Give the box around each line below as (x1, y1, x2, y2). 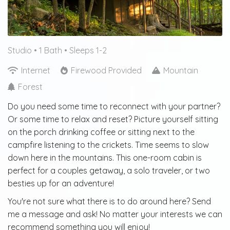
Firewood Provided (69, 65, 144, 75)
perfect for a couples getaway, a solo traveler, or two (8, 165, 210, 176)
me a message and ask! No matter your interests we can (8, 208, 222, 219)
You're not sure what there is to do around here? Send (8, 196, 211, 206)
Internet (19, 65, 52, 75)
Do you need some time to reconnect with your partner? (8, 101, 220, 111)
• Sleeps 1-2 (64, 45, 107, 55)
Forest (16, 81, 43, 92)
